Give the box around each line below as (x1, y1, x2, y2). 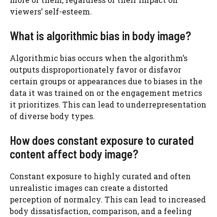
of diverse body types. (10, 111, 95, 122)
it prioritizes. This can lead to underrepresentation (10, 99, 206, 110)
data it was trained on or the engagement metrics (10, 88, 202, 98)
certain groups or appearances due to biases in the (10, 76, 202, 87)
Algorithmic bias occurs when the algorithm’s (10, 53, 187, 63)
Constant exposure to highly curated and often (10, 171, 191, 182)
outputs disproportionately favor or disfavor (10, 64, 181, 75)
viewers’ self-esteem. (10, 6, 92, 17)
